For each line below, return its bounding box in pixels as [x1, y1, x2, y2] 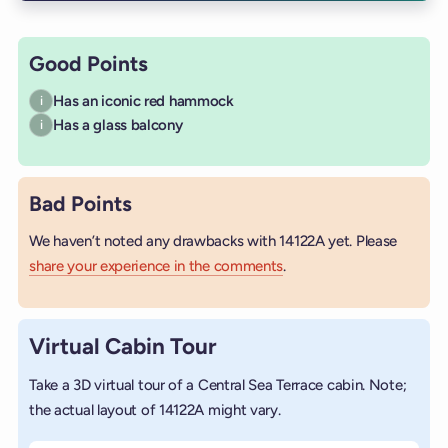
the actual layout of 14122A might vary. [29, 400, 281, 419]
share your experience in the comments [29, 256, 284, 275]
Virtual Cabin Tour [29, 332, 218, 360]
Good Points [29, 50, 149, 76]
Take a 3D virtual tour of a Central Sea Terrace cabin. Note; [29, 375, 407, 394]
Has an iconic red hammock [53, 91, 234, 110]
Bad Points [29, 190, 133, 216]
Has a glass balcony [53, 115, 183, 134]
